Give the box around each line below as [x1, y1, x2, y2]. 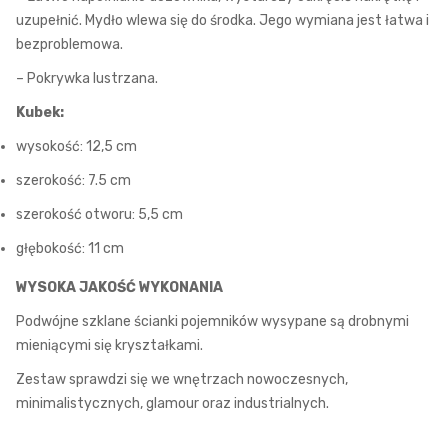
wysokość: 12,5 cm [16, 138, 137, 155]
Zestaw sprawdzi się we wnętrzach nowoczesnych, [16, 371, 348, 388]
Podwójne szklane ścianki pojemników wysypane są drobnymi [16, 313, 409, 330]
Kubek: [16, 104, 67, 121]
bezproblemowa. [16, 36, 123, 53]
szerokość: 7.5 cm [16, 172, 131, 189]
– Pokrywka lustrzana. [16, 70, 158, 87]
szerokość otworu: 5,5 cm [16, 206, 183, 223]
